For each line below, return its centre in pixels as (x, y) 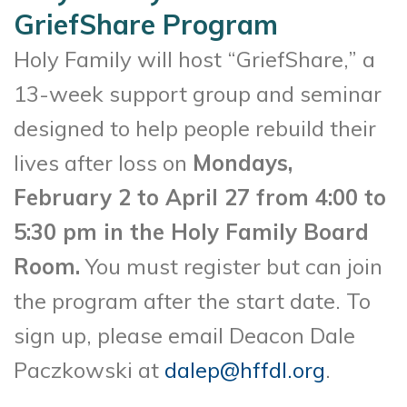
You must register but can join (231, 266)
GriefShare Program (146, 24)
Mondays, (243, 162)
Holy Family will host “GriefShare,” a (194, 59)
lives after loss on (103, 162)
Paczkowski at (89, 369)
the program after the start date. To (192, 300)
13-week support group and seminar (198, 93)
